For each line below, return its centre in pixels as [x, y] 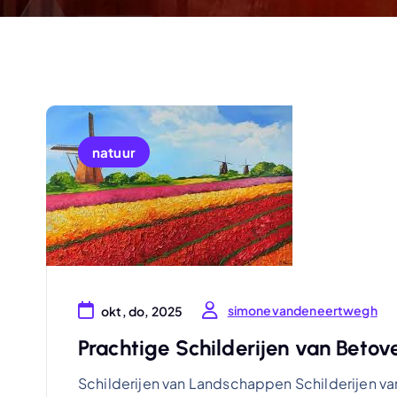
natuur [114, 152]
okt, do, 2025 [142, 311]
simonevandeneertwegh [302, 311]
